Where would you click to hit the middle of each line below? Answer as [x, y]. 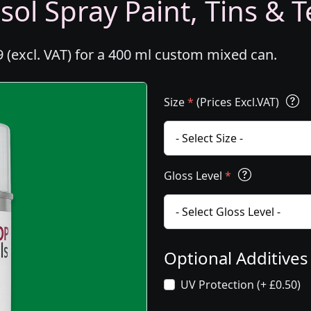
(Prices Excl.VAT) [238, 102]
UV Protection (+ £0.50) [241, 285]
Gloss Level [194, 176]
